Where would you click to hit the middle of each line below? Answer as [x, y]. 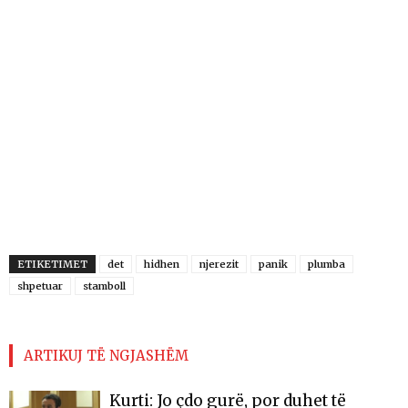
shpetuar [40, 286]
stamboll [104, 286]
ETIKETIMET [52, 265]
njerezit [219, 265]
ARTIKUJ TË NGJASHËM [106, 356]
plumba [326, 265]
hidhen [162, 265]
